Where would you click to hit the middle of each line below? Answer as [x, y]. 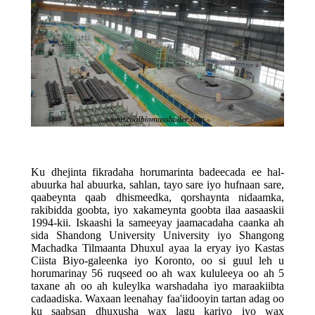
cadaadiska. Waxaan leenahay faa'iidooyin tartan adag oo [157, 299]
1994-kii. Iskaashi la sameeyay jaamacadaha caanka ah [157, 223]
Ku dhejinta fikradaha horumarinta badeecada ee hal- [157, 172]
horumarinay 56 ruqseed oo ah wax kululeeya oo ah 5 [157, 274]
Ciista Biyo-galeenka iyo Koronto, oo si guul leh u [157, 261]
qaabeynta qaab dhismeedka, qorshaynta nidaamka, [157, 198]
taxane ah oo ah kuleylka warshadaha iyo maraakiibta [157, 286]
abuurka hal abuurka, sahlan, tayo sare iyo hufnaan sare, [157, 185]
